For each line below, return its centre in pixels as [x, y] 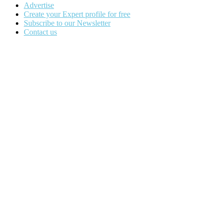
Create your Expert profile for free [77, 14]
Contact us [40, 32]
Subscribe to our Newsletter [67, 23]
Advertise [39, 5]
